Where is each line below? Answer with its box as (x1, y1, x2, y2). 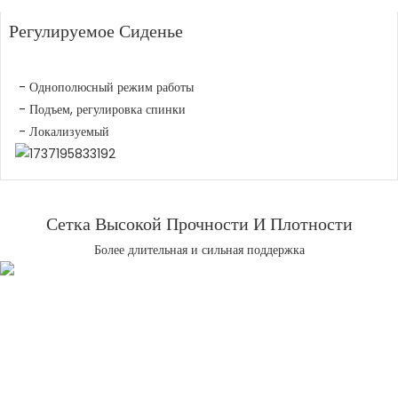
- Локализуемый (19, 123, 110, 141)
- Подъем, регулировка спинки (19, 100, 187, 119)
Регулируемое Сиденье (8, 19, 183, 44)
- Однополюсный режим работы (19, 78, 195, 97)
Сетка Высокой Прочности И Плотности (45, 211, 353, 236)
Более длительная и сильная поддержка (93, 241, 305, 259)
